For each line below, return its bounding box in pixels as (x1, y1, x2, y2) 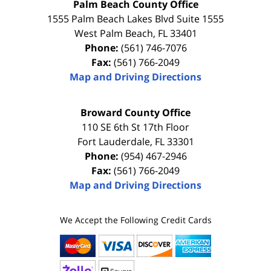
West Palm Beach (74, 26, 153, 40)
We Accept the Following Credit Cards (59, 214, 212, 226)
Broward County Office (80, 105, 191, 119)
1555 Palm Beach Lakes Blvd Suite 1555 (47, 11, 224, 25)
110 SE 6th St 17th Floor (82, 120, 189, 134)
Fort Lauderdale (77, 134, 150, 148)
